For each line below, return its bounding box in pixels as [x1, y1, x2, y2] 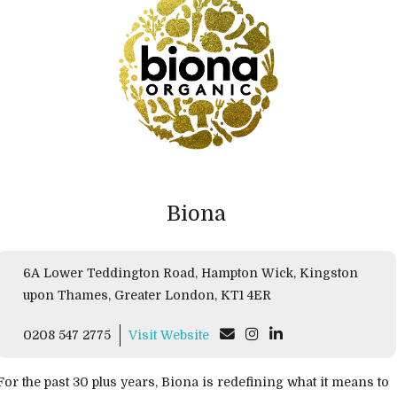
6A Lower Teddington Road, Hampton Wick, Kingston [23, 266, 201, 280]
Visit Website [128, 328, 209, 342]
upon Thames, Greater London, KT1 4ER [221, 288, 271, 302]
